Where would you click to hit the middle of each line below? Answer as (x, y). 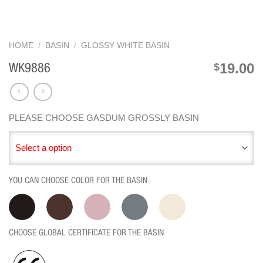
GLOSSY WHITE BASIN (126, 46)
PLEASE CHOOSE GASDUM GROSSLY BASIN (104, 117)
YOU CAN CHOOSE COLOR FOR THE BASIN (78, 181)
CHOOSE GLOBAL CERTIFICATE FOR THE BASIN (86, 233)
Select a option (43, 148)
